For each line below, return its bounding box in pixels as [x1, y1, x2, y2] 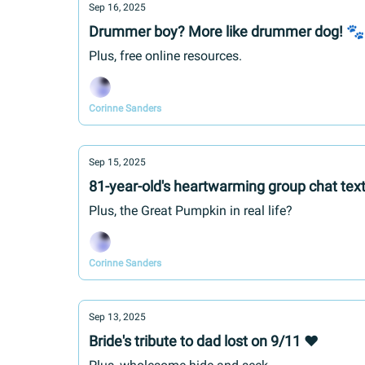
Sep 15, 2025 [89, 156, 146, 168]
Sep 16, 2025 [89, 2, 146, 13]
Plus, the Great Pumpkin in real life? [89, 203, 292, 218]
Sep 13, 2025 [89, 311, 146, 323]
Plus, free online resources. [89, 48, 242, 64]
